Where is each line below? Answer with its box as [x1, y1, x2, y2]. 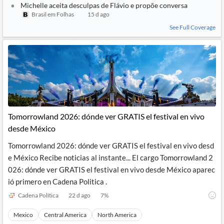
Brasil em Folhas [31, 10, 74, 18]
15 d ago [87, 10, 110, 18]
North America [97, 211, 136, 218]
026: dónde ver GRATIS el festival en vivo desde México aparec [8, 165, 215, 174]
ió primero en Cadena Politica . [8, 177, 107, 186]
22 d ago [68, 191, 90, 199]
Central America [44, 211, 86, 218]
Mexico [13, 211, 33, 218]
